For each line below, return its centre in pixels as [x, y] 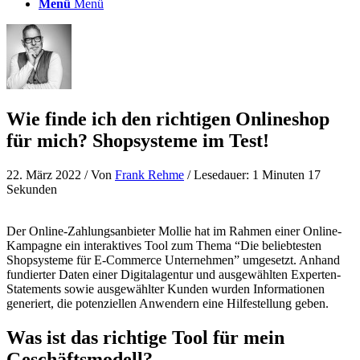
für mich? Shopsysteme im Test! [138, 140]
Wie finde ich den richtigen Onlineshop [168, 119]
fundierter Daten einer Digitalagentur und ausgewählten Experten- [174, 274]
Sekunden [32, 189]
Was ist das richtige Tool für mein [145, 337]
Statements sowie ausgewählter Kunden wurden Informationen [166, 288]
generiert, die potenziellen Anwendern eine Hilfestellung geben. [168, 303]
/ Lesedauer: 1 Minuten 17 [252, 174]
